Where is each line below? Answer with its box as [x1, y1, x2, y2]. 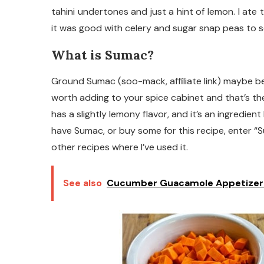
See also [63, 177, 102, 189]
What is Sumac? [51, 47, 154, 63]
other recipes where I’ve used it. [51, 141, 188, 153]
